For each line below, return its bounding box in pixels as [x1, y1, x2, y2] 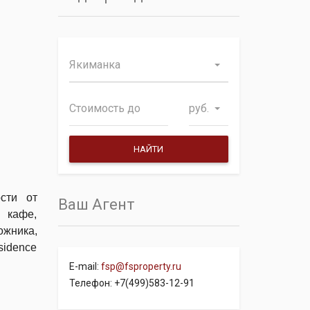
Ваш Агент [57, 196, 135, 213]
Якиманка [69, 58, 120, 71]
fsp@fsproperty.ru [100, 261, 181, 272]
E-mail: [69, 261, 101, 272]
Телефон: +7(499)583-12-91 [69, 277, 194, 289]
